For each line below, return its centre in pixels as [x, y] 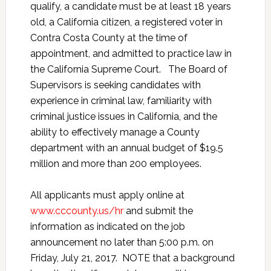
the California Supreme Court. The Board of [129, 69]
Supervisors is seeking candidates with [115, 85]
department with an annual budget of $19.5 [126, 148]
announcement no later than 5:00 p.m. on [122, 242]
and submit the [158, 211]
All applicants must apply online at [107, 195]
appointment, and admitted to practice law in [131, 54]
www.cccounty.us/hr [77, 211]
